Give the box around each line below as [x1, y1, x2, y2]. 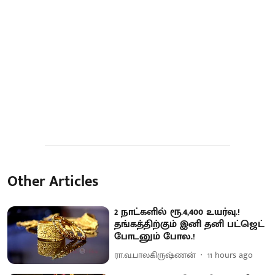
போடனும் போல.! [114, 228, 196, 245]
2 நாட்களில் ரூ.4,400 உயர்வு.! [114, 203, 241, 220]
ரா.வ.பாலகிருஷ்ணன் [114, 248, 196, 263]
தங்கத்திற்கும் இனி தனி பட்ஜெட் [114, 215, 265, 233]
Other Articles [7, 169, 98, 194]
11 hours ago [207, 248, 254, 263]
